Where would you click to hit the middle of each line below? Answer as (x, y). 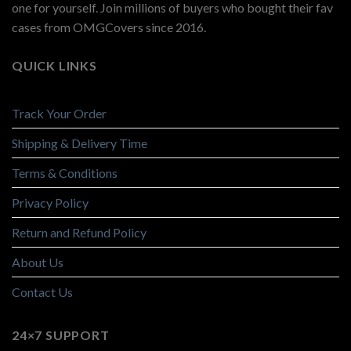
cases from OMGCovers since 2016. (109, 27)
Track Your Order (59, 113)
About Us (38, 262)
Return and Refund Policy (79, 232)
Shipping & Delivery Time (80, 143)
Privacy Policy (50, 202)
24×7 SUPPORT (61, 335)
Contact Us (42, 291)
